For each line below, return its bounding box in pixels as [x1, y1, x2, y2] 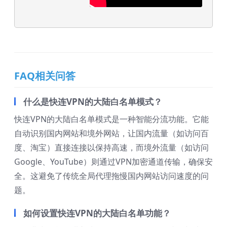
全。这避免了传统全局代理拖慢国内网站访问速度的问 [14, 170, 209, 181]
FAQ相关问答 [14, 68, 75, 83]
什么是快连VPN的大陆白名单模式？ [23, 95, 162, 107]
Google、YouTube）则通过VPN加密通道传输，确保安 [14, 156, 213, 167]
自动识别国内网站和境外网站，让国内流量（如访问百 [14, 127, 209, 139]
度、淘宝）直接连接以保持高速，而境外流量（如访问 [14, 141, 209, 153]
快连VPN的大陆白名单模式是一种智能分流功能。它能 [14, 113, 209, 125]
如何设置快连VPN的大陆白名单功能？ [23, 207, 171, 219]
